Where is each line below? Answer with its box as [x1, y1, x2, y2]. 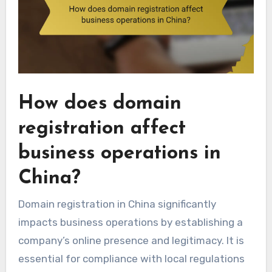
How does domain [18, 94, 182, 114]
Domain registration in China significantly [18, 198, 216, 211]
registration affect [18, 119, 186, 138]
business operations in [18, 144, 221, 163]
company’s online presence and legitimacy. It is [18, 234, 244, 247]
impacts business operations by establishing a [18, 216, 243, 229]
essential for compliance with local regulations [18, 253, 245, 265]
